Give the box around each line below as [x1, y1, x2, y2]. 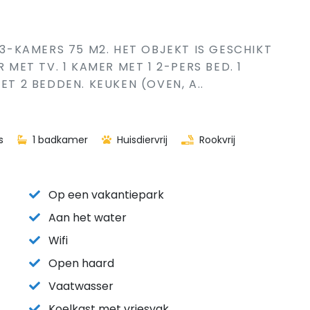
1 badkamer [30, 133, 88, 147]
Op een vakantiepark [48, 187, 164, 203]
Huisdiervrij [114, 133, 167, 147]
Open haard [48, 255, 114, 271]
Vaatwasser [48, 278, 113, 294]
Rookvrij [197, 133, 235, 147]
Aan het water [48, 210, 127, 226]
